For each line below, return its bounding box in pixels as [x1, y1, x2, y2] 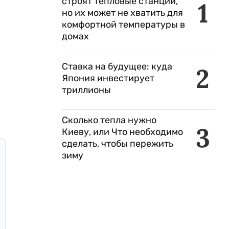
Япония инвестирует [62, 73, 154, 84]
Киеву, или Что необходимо [62, 126, 183, 138]
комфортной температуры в [62, 19, 185, 30]
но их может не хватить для [62, 7, 183, 18]
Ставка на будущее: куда [62, 61, 172, 72]
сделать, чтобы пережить [62, 138, 173, 149]
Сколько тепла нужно [62, 114, 156, 126]
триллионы [62, 84, 111, 96]
